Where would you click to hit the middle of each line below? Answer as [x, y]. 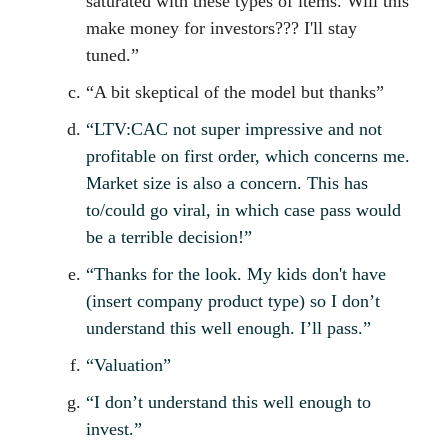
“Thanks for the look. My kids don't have [236, 274]
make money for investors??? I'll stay [221, 28]
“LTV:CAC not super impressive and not [234, 129]
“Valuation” [128, 365]
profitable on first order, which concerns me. [248, 156]
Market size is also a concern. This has [227, 183]
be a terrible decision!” [169, 237]
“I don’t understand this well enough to [228, 402]
